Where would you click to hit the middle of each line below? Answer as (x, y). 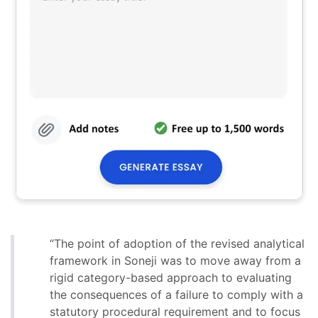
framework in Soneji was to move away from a (175, 260)
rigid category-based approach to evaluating (171, 277)
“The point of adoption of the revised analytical (177, 243)
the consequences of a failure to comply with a (176, 294)
